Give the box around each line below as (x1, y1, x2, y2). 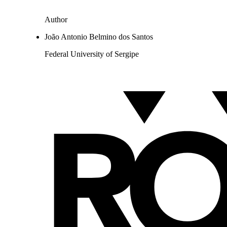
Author (45, 15, 67, 24)
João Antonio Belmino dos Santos (45, 32, 153, 42)
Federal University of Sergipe (45, 50, 139, 59)
